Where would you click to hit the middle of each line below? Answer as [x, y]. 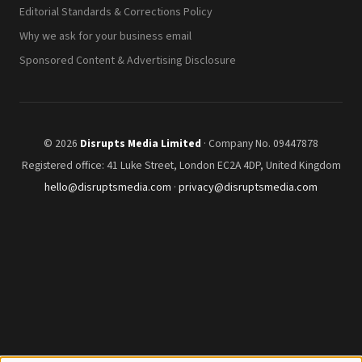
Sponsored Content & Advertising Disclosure [128, 60]
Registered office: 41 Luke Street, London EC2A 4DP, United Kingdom [181, 165]
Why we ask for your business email [105, 36]
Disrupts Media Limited [141, 143]
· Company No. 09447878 [260, 143]
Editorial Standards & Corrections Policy [116, 12]
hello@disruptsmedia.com [108, 188]
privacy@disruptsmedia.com [248, 188]
